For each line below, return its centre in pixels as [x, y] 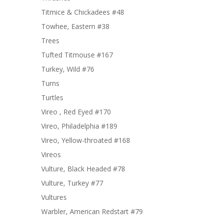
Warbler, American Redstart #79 [92, 211]
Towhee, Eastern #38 [75, 26]
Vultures [54, 197]
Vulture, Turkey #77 [72, 183]
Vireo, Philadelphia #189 [79, 126]
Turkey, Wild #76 [68, 69]
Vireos [51, 154]
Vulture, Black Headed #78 [83, 169]
